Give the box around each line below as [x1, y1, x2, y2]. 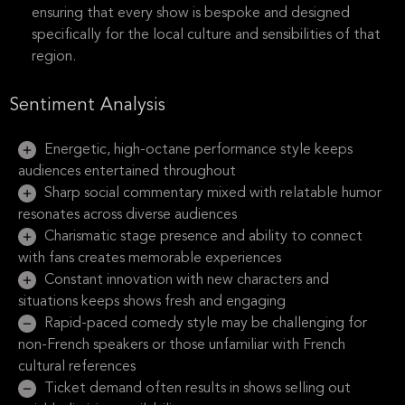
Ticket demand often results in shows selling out [41, 381, 351, 396]
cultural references [18, 360, 136, 374]
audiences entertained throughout [18, 165, 236, 179]
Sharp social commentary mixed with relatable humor [41, 186, 381, 201]
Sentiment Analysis [9, 97, 165, 115]
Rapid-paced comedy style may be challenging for [41, 316, 367, 331]
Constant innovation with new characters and [41, 273, 329, 287]
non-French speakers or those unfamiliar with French [18, 338, 345, 353]
